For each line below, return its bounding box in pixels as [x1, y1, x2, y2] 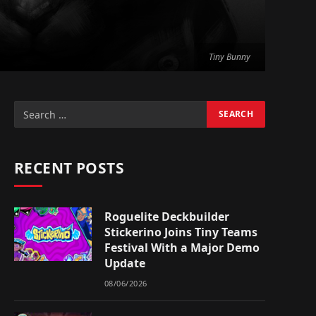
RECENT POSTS [14, 158, 125, 178]
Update [104, 255, 145, 271]
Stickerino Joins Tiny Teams [104, 224, 257, 240]
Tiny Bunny [209, 51, 250, 63]
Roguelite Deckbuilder [104, 209, 229, 224]
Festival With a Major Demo [104, 240, 260, 255]
